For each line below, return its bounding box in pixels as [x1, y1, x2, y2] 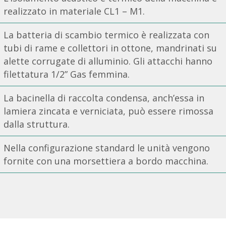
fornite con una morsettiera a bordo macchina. [4, 154, 208, 167]
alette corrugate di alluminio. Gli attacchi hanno [4, 54, 212, 67]
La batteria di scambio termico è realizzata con [4, 28, 209, 41]
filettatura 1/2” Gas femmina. [4, 68, 130, 80]
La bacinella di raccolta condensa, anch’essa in [4, 91, 204, 104]
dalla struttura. [4, 118, 70, 130]
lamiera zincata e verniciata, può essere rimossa [4, 104, 213, 117]
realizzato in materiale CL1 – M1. [4, 5, 145, 17]
